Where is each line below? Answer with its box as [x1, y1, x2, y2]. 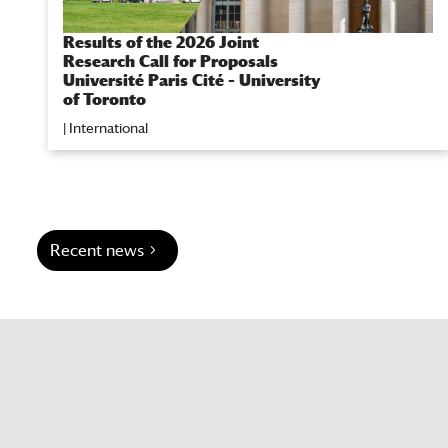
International [69, 120, 148, 137]
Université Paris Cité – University [63, 71, 320, 91]
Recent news [50, 240, 145, 260]
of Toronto [63, 90, 146, 110]
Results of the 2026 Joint [63, 33, 259, 53]
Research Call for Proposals [63, 52, 278, 72]
